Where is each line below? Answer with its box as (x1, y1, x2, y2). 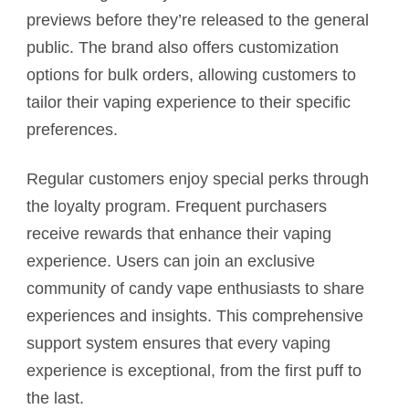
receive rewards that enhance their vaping (26, 225, 331, 244)
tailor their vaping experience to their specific (26, 93, 351, 112)
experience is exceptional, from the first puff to (26, 362, 362, 381)
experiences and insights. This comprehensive (26, 307, 363, 326)
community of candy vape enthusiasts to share (26, 279, 364, 299)
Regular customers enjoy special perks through (26, 170, 369, 189)
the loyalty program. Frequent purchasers (26, 197, 327, 216)
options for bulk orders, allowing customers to (26, 66, 356, 85)
